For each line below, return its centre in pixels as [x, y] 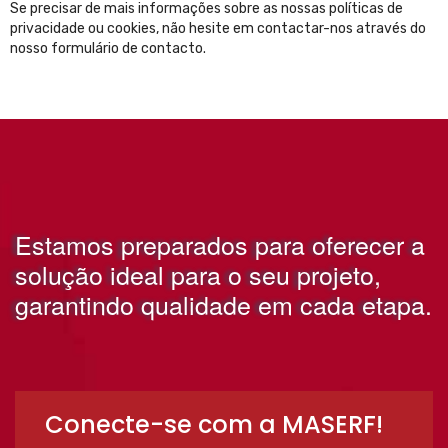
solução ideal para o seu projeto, [198, 274]
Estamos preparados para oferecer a [220, 244]
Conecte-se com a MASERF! [214, 424]
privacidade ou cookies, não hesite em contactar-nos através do [218, 28]
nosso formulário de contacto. [108, 48]
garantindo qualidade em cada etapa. [223, 304]
